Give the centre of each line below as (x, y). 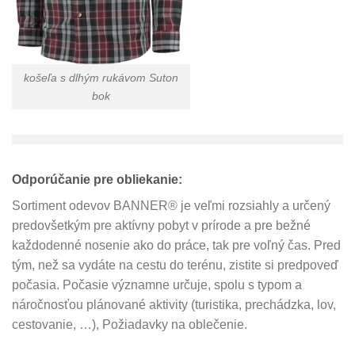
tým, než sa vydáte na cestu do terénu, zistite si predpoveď (175, 265)
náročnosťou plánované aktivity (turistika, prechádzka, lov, (174, 304)
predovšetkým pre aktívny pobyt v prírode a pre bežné (161, 225)
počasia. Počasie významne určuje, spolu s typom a (157, 284)
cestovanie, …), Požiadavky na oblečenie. (130, 324)
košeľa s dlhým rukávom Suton (101, 77)
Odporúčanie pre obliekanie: (97, 179)
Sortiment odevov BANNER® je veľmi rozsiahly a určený (171, 205)
